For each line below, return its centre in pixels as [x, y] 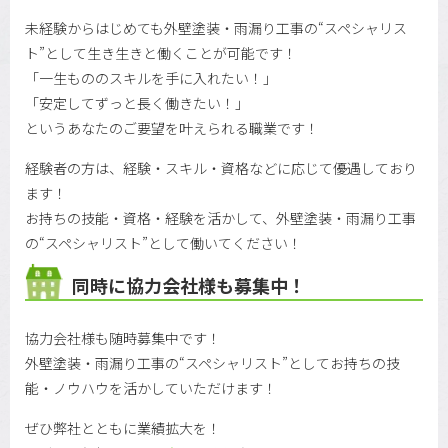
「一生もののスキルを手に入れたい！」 [151, 77]
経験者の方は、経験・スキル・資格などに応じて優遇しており [221, 168]
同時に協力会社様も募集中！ [189, 284]
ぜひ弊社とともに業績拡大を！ [123, 427]
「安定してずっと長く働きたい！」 [137, 102]
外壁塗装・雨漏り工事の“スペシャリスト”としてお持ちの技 [212, 362]
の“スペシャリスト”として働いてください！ [163, 243]
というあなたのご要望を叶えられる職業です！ [172, 127]
